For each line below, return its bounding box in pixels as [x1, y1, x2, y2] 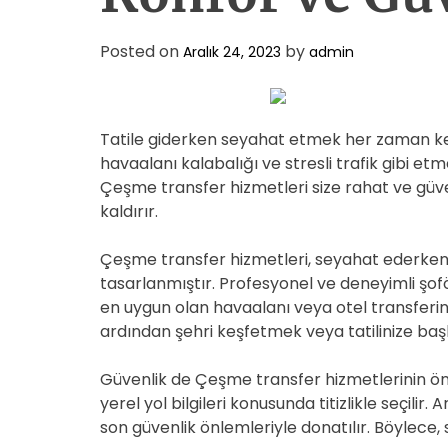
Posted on [100, 40, 183, 63]
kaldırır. [100, 200, 158, 223]
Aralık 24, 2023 [183, 42, 281, 62]
